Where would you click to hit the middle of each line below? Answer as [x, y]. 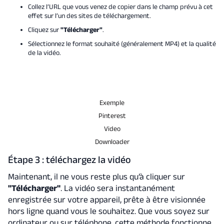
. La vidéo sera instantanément [117, 188]
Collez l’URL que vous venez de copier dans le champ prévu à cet [120, 6]
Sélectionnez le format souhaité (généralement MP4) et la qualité [122, 43]
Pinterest [112, 115]
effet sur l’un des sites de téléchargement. [89, 15]
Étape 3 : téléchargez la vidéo [69, 159]
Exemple [112, 102]
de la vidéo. [44, 52]
